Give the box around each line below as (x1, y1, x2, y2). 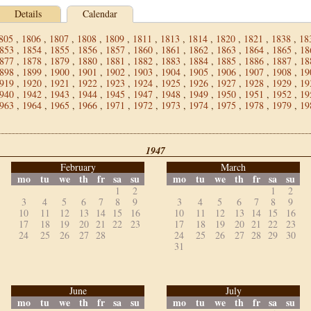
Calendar (83, 7, 117, 20)
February (60, 160, 96, 174)
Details (14, 7, 42, 20)
